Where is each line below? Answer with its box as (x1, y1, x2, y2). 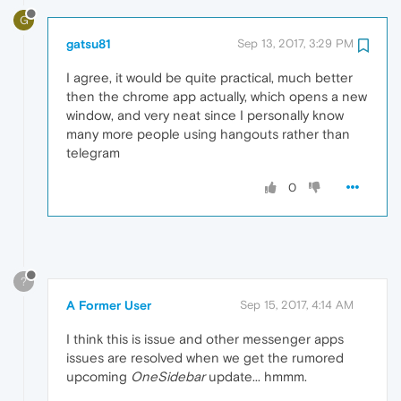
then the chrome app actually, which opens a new (66, 88, 367, 104)
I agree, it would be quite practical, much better (66, 69, 353, 85)
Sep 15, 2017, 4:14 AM (240, 297, 354, 311)
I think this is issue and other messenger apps (66, 330, 344, 346)
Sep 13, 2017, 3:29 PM (237, 36, 354, 50)
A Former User (66, 297, 151, 312)
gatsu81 (66, 36, 111, 51)
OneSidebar (131, 368, 205, 384)
